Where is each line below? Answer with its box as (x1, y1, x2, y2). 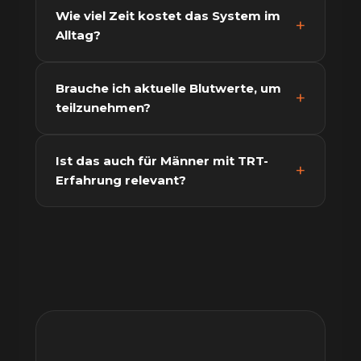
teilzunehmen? (56, 100, 151, 115)
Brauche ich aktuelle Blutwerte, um (56, 81, 281, 96)
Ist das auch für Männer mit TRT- (56, 153, 268, 168)
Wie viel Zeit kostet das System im (56, 8, 280, 23)
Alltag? (56, 27, 101, 43)
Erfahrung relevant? (56, 172, 186, 188)
